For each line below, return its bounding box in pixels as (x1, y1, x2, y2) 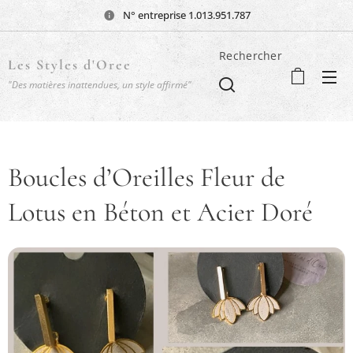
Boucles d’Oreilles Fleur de (8, 162, 285, 194)
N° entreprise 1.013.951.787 (120, 7, 251, 22)
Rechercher (219, 48, 282, 63)
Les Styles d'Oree (8, 56, 136, 73)
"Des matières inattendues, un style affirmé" (8, 78, 191, 91)
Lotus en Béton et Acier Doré (8, 196, 313, 229)
